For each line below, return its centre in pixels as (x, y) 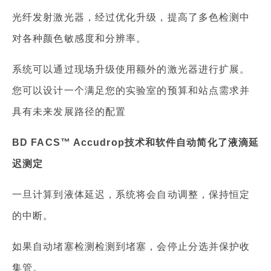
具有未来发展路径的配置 (69, 112)
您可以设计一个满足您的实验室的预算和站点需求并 (131, 91)
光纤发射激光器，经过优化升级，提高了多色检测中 (131, 18)
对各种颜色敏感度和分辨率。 (80, 39)
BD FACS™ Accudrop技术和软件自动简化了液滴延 (136, 143)
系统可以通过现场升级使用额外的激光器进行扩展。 (131, 70)
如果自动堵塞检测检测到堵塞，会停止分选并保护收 (131, 247)
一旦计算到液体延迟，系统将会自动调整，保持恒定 (131, 195)
